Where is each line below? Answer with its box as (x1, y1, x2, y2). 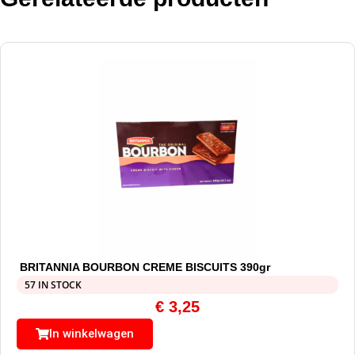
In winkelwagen (49, 326, 134, 342)
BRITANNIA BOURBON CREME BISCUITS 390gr (20, 261, 271, 274)
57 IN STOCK (25, 278, 82, 292)
